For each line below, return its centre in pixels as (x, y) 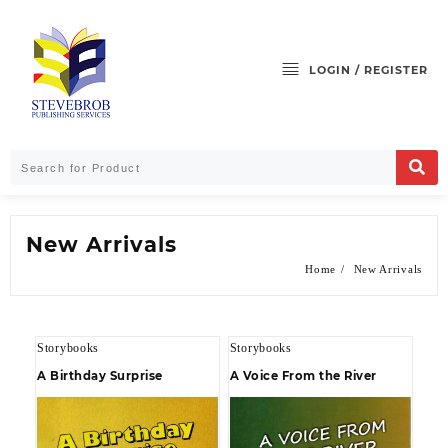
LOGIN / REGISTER (368, 69)
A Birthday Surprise (100, 376)
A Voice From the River (303, 376)
